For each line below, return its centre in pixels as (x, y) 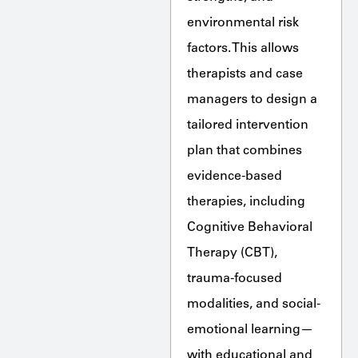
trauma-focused (234, 278)
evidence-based (234, 176)
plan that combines (244, 151)
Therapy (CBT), (232, 253)
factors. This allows (243, 48)
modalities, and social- (253, 304)
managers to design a (252, 99)
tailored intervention (247, 125)
